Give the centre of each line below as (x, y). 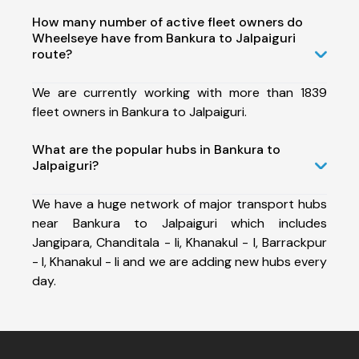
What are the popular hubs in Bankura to (156, 149)
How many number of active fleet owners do (167, 22)
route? (52, 54)
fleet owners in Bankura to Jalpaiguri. (139, 111)
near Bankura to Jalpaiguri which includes (179, 223)
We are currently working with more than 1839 (179, 92)
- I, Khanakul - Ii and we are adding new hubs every (179, 261)
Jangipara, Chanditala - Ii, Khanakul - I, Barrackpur (179, 242)
